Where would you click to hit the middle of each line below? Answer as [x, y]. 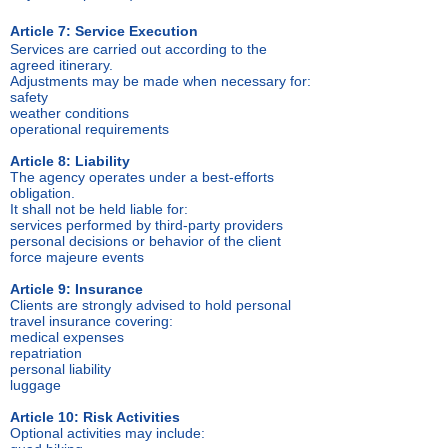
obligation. [42, 193]
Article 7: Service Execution [104, 31]
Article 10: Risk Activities [95, 417]
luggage [35, 385]
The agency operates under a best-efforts [142, 177]
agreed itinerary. [61, 65]
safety [29, 97]
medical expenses [67, 337]
